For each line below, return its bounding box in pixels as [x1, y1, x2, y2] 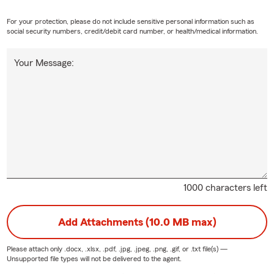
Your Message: [13, 57, 74, 68]
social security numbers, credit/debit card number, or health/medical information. [6, 27, 258, 35]
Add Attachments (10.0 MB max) [57, 216, 217, 228]
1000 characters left [183, 182, 268, 193]
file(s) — [200, 245, 228, 253]
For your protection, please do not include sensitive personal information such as [6, 17, 254, 25]
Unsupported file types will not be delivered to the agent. [6, 254, 182, 262]
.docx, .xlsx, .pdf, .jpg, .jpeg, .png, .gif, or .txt [64, 245, 201, 253]
